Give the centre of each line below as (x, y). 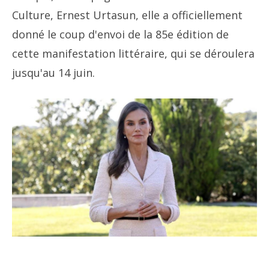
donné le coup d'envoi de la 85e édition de (120, 34)
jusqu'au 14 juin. (53, 73)
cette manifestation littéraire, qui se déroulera (133, 53)
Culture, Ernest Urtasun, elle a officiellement (127, 15)
